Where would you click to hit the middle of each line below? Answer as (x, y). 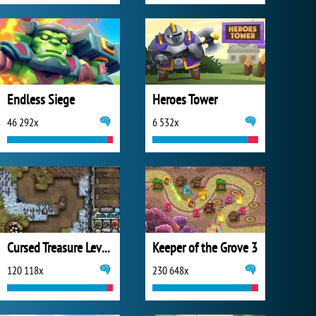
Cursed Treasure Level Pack (106, 248)
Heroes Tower (185, 99)
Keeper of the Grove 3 (205, 248)
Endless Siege (41, 99)
